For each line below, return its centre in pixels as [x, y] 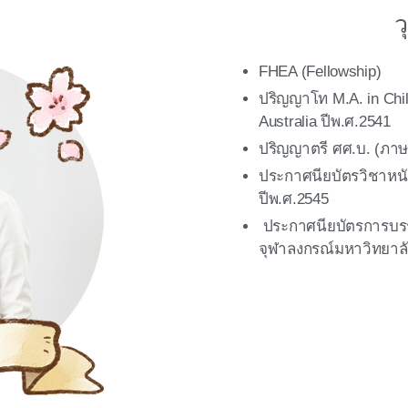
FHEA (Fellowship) [320, 71]
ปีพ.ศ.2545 [294, 199]
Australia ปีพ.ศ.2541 [325, 121]
